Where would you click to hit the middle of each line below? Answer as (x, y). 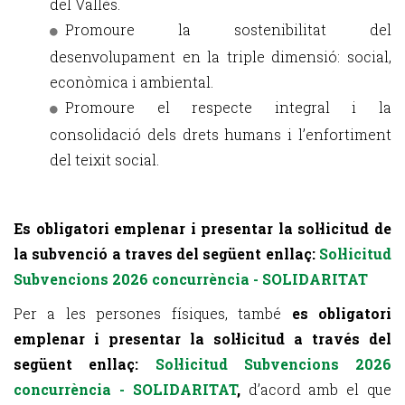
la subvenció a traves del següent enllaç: (166, 254)
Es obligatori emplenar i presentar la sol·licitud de (202, 228)
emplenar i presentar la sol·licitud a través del (202, 339)
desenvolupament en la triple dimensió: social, (221, 57)
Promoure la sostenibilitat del (228, 29)
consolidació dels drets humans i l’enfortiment (221, 134)
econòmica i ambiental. (132, 82)
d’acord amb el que (320, 389)
